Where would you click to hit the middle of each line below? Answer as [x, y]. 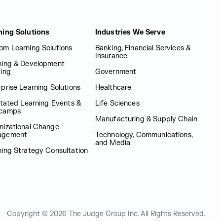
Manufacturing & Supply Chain [146, 119]
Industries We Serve [130, 32]
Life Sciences [117, 103]
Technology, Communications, [144, 135]
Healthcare [113, 88]
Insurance [111, 56]
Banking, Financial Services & [143, 48]
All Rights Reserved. [173, 214]
